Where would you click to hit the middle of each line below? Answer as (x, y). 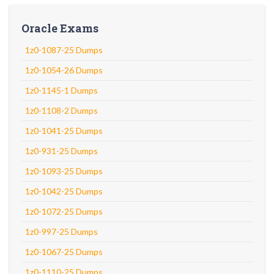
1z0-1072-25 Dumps (64, 211)
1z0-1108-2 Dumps (61, 110)
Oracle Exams (60, 28)
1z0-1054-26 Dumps (64, 70)
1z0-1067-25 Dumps (64, 252)
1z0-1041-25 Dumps (64, 131)
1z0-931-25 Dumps (61, 151)
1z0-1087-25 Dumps (64, 50)
